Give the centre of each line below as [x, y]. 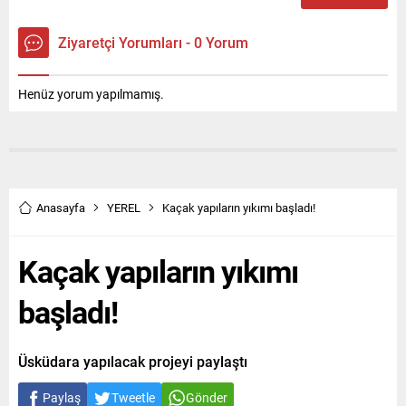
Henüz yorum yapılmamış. [91, 94]
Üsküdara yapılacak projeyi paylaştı [133, 362]
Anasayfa [61, 208]
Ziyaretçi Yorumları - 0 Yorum [153, 43]
